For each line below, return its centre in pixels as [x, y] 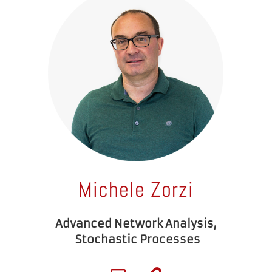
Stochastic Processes [136, 239]
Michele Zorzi [136, 189]
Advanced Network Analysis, [136, 223]
